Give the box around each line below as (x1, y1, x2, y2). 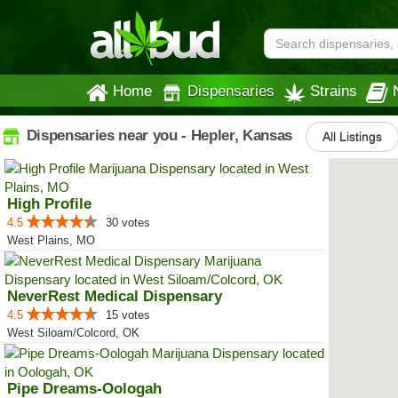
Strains (310, 83, 357, 99)
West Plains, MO (7, 234, 95, 247)
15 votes (106, 308, 150, 322)
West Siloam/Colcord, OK (7, 326, 139, 339)
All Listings (322, 130, 382, 144)
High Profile (7, 195, 92, 212)
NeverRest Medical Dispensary (7, 288, 222, 305)
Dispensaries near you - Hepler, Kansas (22, 126, 292, 144)
